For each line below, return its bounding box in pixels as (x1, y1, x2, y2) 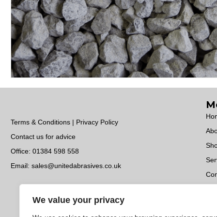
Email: (11, 162, 31, 170)
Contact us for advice (11, 133, 76, 141)
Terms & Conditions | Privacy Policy (11, 118, 118, 126)
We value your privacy (32, 195, 124, 205)
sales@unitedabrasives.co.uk (31, 162, 121, 170)
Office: (11, 147, 32, 155)
